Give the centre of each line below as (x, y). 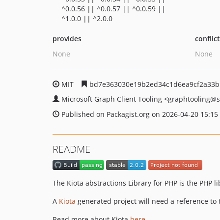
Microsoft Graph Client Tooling (113, 99)
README (71, 149)
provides (67, 39)
